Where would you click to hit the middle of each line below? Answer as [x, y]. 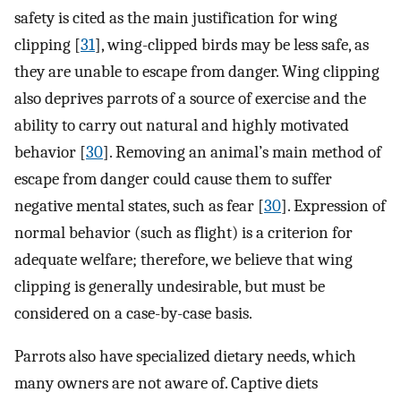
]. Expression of [333, 205]
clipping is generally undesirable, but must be [170, 286]
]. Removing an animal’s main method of [242, 152]
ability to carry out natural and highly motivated [182, 125]
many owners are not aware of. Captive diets [166, 384]
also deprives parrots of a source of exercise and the [190, 98]
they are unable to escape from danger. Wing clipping [197, 71]
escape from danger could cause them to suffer [173, 179]
